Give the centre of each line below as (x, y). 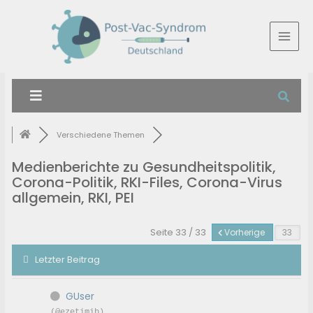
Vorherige (244, 233)
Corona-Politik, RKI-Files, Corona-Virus (147, 183)
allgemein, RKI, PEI (73, 198)
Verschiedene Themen (101, 135)
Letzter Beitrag (68, 260)
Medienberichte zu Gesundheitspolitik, (144, 167)
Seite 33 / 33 (179, 233)
